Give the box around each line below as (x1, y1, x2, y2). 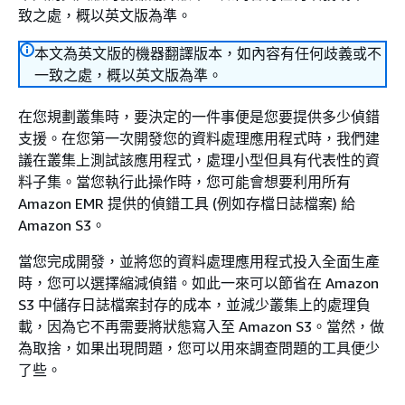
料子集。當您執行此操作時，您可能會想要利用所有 (18, 173, 351, 191)
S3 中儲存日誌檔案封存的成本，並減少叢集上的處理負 (18, 296, 371, 314)
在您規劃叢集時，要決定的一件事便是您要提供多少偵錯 (18, 108, 380, 126)
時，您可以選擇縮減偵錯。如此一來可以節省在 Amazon (18, 274, 379, 292)
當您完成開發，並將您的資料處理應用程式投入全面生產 (18, 252, 380, 270)
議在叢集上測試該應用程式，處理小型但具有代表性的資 (18, 151, 380, 169)
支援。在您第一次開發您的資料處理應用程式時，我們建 (18, 129, 380, 147)
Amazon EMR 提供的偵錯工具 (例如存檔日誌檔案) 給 (18, 194, 355, 212)
